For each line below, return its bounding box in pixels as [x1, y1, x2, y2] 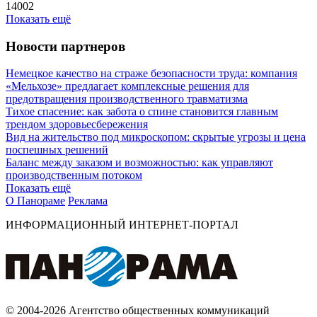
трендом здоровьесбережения [6, 118, 148, 131]
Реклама [68, 195, 108, 207]
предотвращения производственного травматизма [6, 93, 248, 105]
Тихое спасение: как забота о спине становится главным [6, 105, 278, 118]
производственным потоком [6, 169, 142, 182]
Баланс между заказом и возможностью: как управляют [6, 156, 273, 169]
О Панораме [6, 195, 65, 207]
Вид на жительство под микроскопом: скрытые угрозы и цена [6, 131, 306, 144]
